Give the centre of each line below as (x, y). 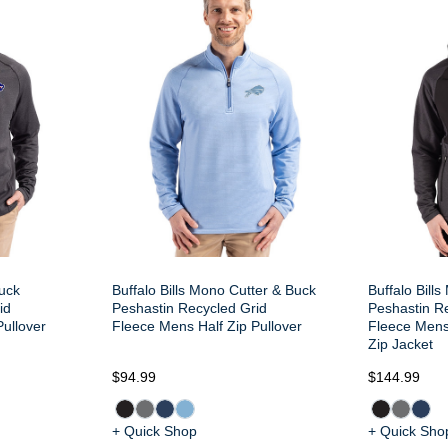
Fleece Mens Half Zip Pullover (207, 326)
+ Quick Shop (154, 431)
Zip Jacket (400, 344)
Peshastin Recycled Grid (189, 308)
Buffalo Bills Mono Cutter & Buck (214, 290)
